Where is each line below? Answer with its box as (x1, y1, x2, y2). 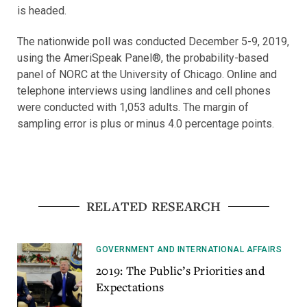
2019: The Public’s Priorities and (96, 262, 265, 279)
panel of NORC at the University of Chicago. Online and (17, 68, 277, 82)
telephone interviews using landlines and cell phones (17, 84, 271, 98)
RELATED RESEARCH (86, 197, 221, 216)
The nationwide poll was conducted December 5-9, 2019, (17, 35, 289, 49)
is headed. (17, 4, 66, 18)
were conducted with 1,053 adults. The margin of (17, 101, 249, 114)
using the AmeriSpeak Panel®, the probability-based (17, 51, 269, 65)
